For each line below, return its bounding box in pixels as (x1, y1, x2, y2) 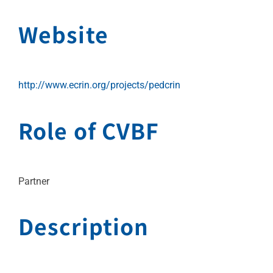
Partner (18, 175, 49, 187)
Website (18, 18, 108, 50)
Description (18, 210, 149, 241)
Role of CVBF (18, 114, 160, 146)
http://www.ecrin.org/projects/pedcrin (18, 79, 180, 91)
